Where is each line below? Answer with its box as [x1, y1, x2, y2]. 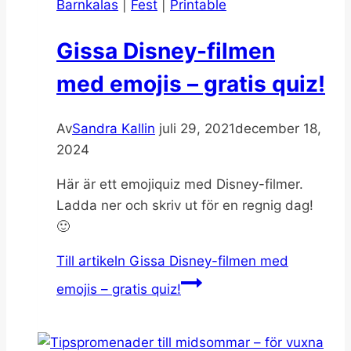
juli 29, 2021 [159, 120, 235, 136]
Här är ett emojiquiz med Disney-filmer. [56, 175, 303, 192]
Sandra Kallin [72, 120, 155, 136]
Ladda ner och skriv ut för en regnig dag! [56, 197, 313, 213]
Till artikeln [56, 252, 125, 269]
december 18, [235, 120, 321, 136]
